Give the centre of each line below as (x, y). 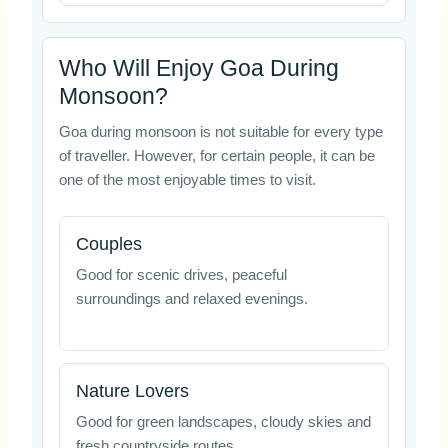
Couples (108, 243)
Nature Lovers (132, 391)
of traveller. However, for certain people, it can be (216, 156)
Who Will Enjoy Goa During (198, 68)
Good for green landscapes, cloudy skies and (223, 422)
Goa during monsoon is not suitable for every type (220, 132)
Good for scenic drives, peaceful (181, 274)
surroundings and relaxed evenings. (191, 298)
